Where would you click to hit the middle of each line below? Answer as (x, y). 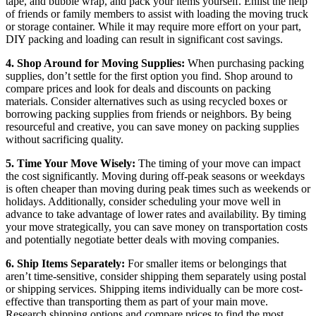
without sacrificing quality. (65, 139)
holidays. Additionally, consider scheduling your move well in (143, 201)
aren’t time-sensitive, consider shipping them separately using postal (156, 276)
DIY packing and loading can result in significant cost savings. (144, 39)
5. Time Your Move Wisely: (71, 163)
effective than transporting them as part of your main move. (137, 301)
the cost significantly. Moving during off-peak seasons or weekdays (155, 176)
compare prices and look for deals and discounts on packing (138, 88)
